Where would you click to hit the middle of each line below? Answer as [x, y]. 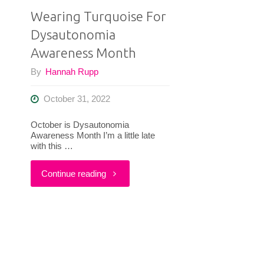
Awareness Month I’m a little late [93, 135]
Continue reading [73, 173]
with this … [52, 146]
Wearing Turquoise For [98, 16]
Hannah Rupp [72, 72]
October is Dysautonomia [80, 124]
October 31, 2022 [77, 99]
